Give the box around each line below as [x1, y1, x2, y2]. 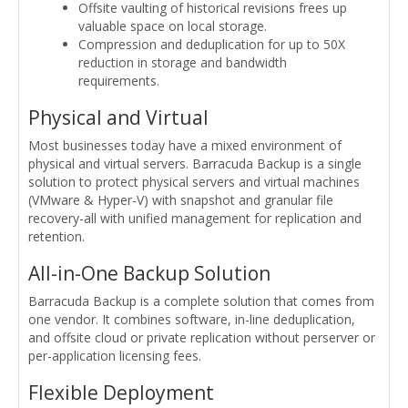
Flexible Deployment [28, 379, 214, 405]
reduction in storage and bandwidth [78, 53, 287, 71]
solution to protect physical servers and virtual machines [28, 172, 360, 190]
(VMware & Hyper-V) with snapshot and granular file [28, 190, 333, 209]
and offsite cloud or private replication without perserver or [28, 328, 375, 346]
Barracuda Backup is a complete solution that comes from [28, 291, 374, 310]
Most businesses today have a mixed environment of [28, 136, 342, 154]
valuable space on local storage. [78, 16, 267, 35]
